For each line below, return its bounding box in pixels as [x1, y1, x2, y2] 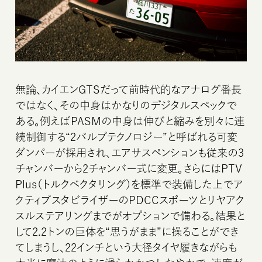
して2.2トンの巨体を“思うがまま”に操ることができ [15, 226, 239, 237]
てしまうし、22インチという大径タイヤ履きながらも [15, 242, 237, 253]
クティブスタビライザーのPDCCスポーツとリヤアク [15, 194, 245, 205]
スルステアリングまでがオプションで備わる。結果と [15, 210, 246, 221]
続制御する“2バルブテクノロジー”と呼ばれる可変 [15, 131, 238, 142]
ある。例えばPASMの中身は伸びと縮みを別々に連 [15, 115, 245, 126]
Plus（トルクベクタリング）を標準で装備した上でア [15, 178, 244, 189]
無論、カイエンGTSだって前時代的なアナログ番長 [15, 84, 242, 95]
